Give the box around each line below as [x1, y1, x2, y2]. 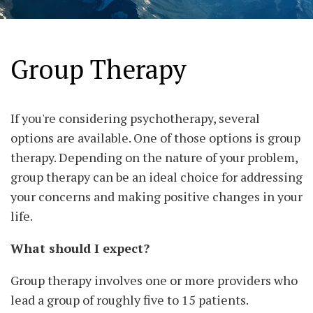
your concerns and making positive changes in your [10, 188, 303, 205]
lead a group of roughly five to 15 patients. [10, 291, 248, 309]
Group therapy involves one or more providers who [10, 272, 298, 289]
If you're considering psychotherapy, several [10, 110, 260, 127]
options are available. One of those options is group [10, 129, 300, 147]
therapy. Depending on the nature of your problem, [10, 149, 298, 166]
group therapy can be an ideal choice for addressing [10, 168, 303, 186]
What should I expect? [10, 240, 150, 257]
